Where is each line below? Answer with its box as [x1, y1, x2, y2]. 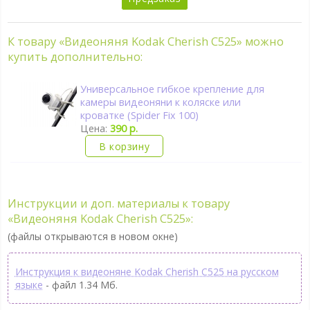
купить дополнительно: [7, 49, 143, 65]
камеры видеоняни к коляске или [80, 95, 241, 109]
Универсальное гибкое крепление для [80, 82, 265, 96]
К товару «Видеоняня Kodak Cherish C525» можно [7, 34, 284, 50]
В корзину [99, 139, 150, 153]
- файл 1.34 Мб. [42, 277, 118, 291]
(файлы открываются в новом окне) [7, 229, 178, 243]
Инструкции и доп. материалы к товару [7, 195, 230, 211]
